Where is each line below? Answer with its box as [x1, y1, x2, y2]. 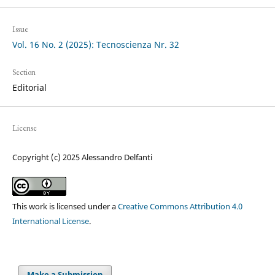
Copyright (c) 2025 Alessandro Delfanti [12, 151, 152, 163]
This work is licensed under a [12, 200, 118, 212]
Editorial [12, 81, 47, 93]
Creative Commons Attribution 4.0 [117, 200, 242, 212]
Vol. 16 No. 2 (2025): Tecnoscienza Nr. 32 [12, 38, 179, 50]
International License [12, 215, 89, 227]
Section [12, 66, 36, 77]
